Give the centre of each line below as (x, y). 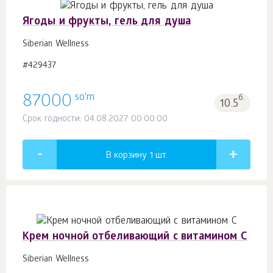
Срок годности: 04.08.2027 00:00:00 (95, 119)
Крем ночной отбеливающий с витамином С (135, 238)
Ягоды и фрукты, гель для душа (107, 23)
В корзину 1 (130, 156)
